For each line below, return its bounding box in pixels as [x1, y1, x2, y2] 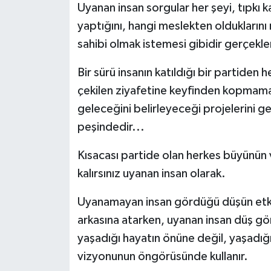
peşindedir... [77, 120, 145, 133]
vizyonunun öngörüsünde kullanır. [77, 250, 248, 263]
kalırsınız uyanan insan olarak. [77, 167, 226, 180]
